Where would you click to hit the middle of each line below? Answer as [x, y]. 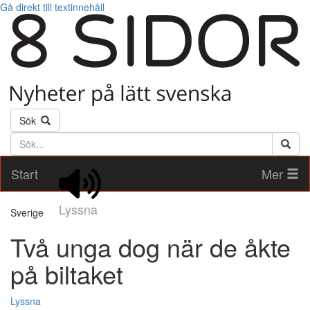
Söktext [28, 139]
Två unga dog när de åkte [151, 247]
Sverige [27, 213]
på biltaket [67, 274]
